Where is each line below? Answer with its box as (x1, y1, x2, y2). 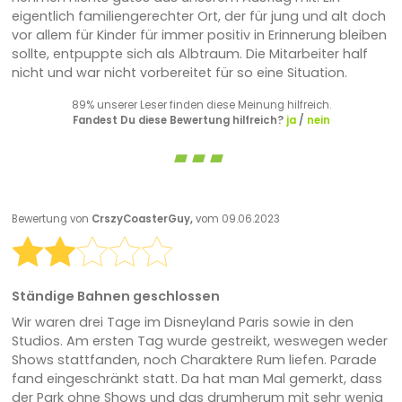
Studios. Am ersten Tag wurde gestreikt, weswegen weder (11, 331, 388, 350)
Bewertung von (11, 211, 92, 226)
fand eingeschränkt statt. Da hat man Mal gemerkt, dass (11, 369, 382, 388)
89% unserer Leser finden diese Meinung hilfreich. (71, 97, 331, 112)
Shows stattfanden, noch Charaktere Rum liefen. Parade (11, 350, 377, 369)
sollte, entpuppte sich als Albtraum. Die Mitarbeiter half (11, 44, 368, 63)
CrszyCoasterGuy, (91, 211, 196, 226)
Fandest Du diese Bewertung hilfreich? (72, 112, 286, 127)
